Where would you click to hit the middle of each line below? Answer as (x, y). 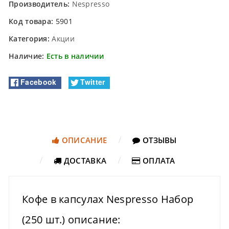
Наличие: (28, 56)
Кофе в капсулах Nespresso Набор (108, 199)
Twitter (93, 82)
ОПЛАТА (158, 160)
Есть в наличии (75, 56)
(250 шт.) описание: (71, 219)
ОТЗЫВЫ (158, 140)
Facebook (39, 82)
